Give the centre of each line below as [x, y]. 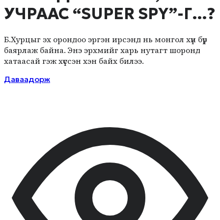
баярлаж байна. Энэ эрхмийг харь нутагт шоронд [102, 50]
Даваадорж [27, 79]
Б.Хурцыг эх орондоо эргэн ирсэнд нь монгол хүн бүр [106, 39]
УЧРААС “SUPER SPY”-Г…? [110, 14]
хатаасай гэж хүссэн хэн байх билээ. [74, 61]
